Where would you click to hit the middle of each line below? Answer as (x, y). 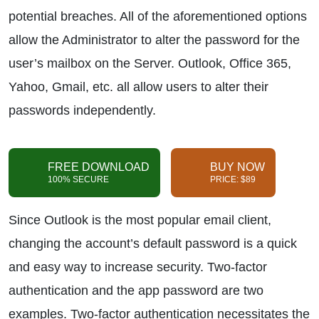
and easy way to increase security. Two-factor (138, 267)
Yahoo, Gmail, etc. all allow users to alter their (138, 87)
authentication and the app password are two (136, 291)
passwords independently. (82, 110)
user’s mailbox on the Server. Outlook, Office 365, (150, 63)
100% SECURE (78, 179)
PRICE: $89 (233, 179)
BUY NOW (237, 167)
